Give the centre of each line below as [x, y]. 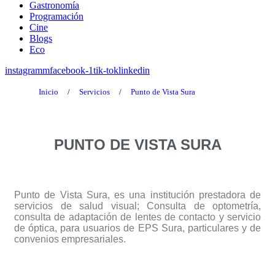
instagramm [27, 70]
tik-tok [106, 70]
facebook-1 [72, 70]
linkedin [134, 70]
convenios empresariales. [70, 239]
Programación [56, 16]
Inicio [48, 92]
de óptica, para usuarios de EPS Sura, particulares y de [137, 228]
